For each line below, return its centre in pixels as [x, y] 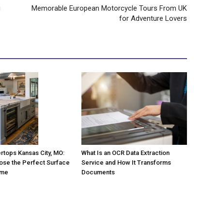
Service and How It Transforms [126, 162]
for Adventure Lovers [153, 18]
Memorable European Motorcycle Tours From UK [109, 8]
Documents [98, 172]
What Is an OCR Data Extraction [125, 153]
